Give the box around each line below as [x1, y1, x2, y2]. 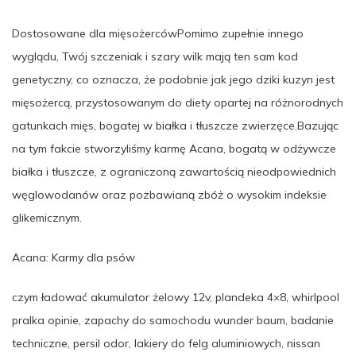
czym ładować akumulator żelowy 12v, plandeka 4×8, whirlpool [12, 289, 339, 304]
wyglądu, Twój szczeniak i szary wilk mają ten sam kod [12, 48, 298, 64]
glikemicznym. [12, 210, 82, 225]
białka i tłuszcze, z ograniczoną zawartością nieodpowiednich [12, 164, 336, 179]
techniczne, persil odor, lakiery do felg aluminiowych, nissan [12, 335, 320, 350]
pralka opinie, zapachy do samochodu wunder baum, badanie [12, 312, 334, 327]
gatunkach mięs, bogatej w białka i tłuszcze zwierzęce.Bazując [12, 118, 339, 133]
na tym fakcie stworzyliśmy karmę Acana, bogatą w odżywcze [12, 141, 336, 156]
